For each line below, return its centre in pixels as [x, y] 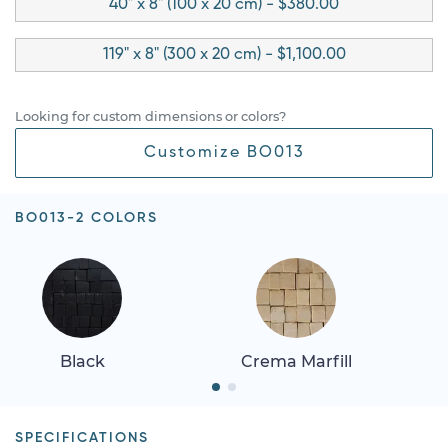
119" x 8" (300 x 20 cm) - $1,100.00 [224, 54]
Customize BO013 [224, 152]
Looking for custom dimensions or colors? [150, 116]
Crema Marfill [296, 361]
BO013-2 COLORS [86, 217]
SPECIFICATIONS [82, 437]
